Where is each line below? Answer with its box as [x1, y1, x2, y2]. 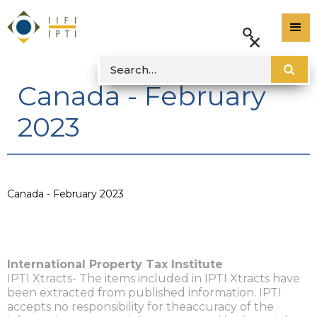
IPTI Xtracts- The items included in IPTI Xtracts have [7, 271, 300, 285]
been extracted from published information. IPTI [7, 285, 282, 299]
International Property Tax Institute [7, 257, 223, 271]
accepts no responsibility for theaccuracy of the [7, 299, 274, 313]
